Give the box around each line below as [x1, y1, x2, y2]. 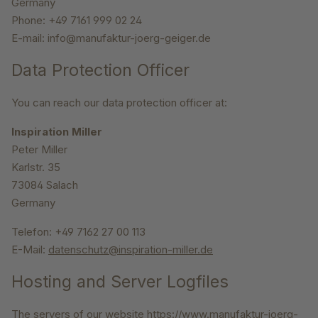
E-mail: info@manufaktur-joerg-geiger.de [11, 31, 211, 45]
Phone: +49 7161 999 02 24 [11, 13, 142, 28]
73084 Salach [11, 178, 78, 192]
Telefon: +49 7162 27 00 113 [11, 225, 146, 239]
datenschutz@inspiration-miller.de [48, 243, 213, 257]
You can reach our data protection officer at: [11, 96, 227, 110]
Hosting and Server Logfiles [11, 271, 229, 292]
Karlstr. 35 [11, 160, 60, 175]
